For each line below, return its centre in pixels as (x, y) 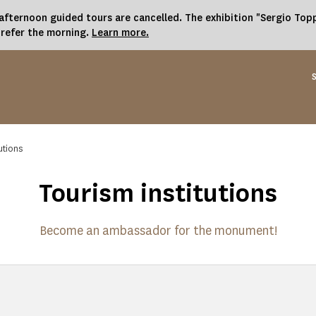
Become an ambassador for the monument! (158, 231)
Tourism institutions (158, 193)
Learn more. (120, 33)
